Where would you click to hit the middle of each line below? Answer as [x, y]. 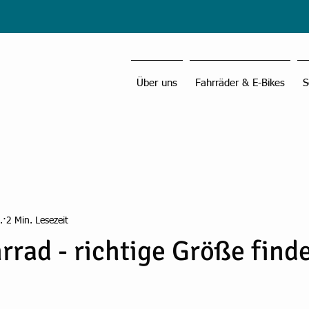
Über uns [157, 83]
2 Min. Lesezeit [37, 220]
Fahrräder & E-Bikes [240, 83]
